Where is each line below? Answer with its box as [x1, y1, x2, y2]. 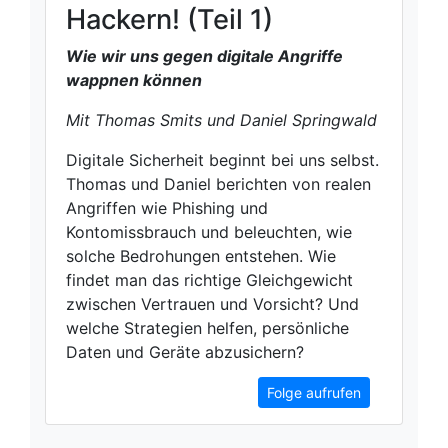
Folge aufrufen [267, 384, 361, 402]
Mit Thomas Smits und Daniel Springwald [66, 110, 377, 131]
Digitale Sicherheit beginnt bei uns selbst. [66, 150, 379, 171]
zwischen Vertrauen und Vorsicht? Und [66, 294, 359, 315]
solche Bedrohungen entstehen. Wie [66, 246, 336, 267]
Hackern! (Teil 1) [66, 3, 273, 37]
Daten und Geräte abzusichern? [66, 342, 304, 363]
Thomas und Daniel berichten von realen [66, 174, 371, 195]
